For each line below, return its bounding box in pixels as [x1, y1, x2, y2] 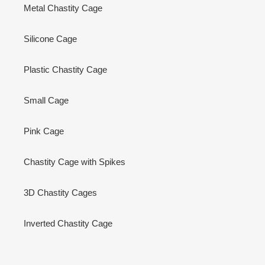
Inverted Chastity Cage [24, 218, 112, 229]
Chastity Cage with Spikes [24, 157, 125, 167]
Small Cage [24, 95, 69, 106]
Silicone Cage [24, 34, 77, 44]
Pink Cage [24, 126, 64, 137]
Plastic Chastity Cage [24, 64, 107, 75]
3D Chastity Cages [24, 188, 97, 198]
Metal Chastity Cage [24, 3, 102, 14]
